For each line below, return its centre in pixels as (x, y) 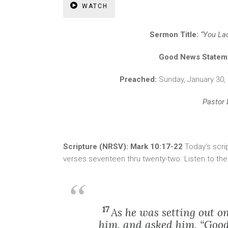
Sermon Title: (175, 35)
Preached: (139, 79)
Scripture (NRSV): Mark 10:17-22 (124, 147)
